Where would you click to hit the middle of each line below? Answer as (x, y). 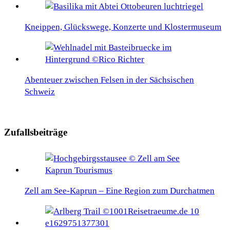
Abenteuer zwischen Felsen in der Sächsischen (109, 80)
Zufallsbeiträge (36, 132)
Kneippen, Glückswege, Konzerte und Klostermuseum (123, 27)
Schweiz (40, 92)
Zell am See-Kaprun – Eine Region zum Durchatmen (120, 190)
